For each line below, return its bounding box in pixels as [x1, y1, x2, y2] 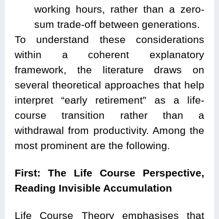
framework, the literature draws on [15, 64, 204, 76]
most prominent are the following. [15, 140, 170, 152]
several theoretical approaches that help [15, 79, 204, 91]
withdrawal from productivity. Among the [15, 125, 204, 136]
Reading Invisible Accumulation [15, 182, 172, 194]
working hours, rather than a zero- [34, 3, 204, 15]
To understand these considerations [15, 34, 204, 45]
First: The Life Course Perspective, [15, 167, 204, 179]
